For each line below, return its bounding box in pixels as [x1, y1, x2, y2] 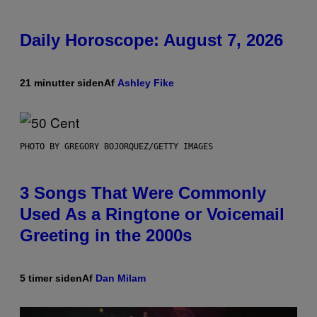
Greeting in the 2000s [20, 226, 192, 246]
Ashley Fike [117, 77, 174, 89]
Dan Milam [96, 272, 146, 284]
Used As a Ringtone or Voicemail [20, 204, 284, 224]
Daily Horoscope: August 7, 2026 [20, 30, 283, 50]
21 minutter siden [20, 77, 104, 89]
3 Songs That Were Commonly [20, 183, 266, 203]
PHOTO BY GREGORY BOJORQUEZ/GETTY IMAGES [20, 142, 213, 152]
